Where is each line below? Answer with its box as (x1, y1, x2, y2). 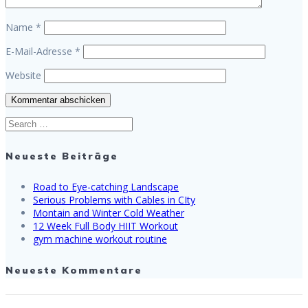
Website (5, 69, 41, 82)
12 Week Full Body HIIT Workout (33, 219, 178, 233)
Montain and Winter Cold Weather (33, 206, 184, 220)
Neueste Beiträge (5, 149, 118, 162)
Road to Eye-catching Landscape (33, 180, 179, 194)
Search (5, 116, 35, 130)
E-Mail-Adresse (5, 45, 75, 58)
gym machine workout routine (33, 232, 167, 246)
